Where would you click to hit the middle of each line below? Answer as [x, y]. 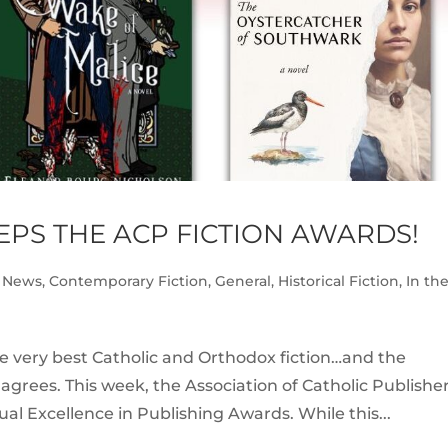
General [243, 281]
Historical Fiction [338, 281]
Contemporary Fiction [128, 281]
